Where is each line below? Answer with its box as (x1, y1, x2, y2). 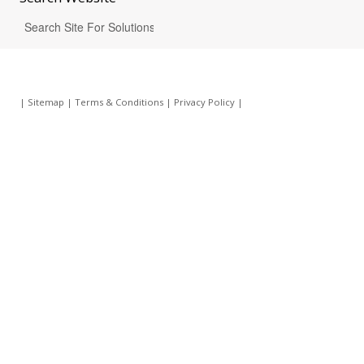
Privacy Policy (173, 96, 235, 108)
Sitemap (27, 96, 64, 108)
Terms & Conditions (74, 96, 163, 108)
